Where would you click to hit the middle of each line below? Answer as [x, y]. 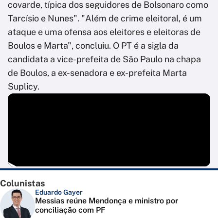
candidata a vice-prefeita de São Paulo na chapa [104, 59]
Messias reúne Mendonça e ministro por [107, 201]
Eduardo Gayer [59, 192]
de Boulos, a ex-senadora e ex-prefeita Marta [97, 73]
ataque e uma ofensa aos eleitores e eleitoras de [104, 32]
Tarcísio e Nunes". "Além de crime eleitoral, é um [105, 18]
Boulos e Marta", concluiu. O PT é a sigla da [93, 46]
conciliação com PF [70, 210]
